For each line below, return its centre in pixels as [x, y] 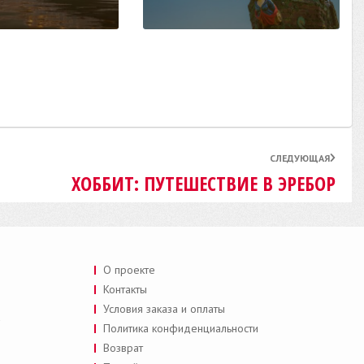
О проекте [129, 269]
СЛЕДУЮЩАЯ [299, 158]
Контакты [125, 289]
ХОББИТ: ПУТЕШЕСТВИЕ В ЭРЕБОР [204, 183]
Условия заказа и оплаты [164, 308]
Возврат [123, 347]
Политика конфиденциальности [180, 328]
